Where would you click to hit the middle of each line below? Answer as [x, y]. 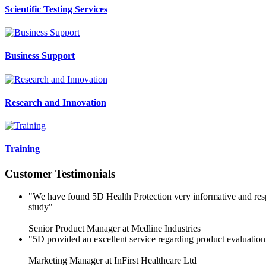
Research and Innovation [56, 102]
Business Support [40, 56]
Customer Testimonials [60, 173]
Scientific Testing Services [56, 9]
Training [22, 149]
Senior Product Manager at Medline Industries [115, 229]
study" [41, 207]
